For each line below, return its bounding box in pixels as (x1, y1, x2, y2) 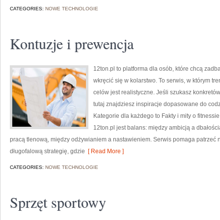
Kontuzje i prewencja (10, 33, 134, 53)
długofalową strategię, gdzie (10, 148, 85, 155)
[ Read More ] (85, 148, 124, 155)
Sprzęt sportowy (10, 192, 106, 212)
